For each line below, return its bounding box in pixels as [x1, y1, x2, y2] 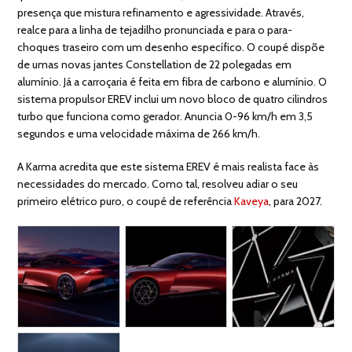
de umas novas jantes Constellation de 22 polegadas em [17, 57, 292, 71]
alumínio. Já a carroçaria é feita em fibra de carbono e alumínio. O [17, 74, 328, 89]
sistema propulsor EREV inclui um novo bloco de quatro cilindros [17, 91, 328, 106]
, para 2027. [269, 193, 323, 208]
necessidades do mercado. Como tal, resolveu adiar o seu [17, 176, 299, 191]
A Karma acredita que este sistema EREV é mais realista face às [17, 159, 320, 174]
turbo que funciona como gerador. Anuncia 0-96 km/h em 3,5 [17, 108, 313, 123]
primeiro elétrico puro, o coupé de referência [17, 193, 235, 208]
